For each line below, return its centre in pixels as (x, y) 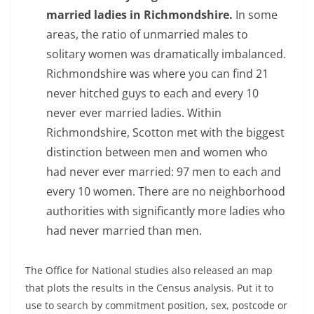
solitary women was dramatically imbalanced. (166, 54)
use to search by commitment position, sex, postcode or (156, 305)
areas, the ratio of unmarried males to (147, 34)
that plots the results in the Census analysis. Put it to (149, 288)
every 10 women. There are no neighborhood (166, 191)
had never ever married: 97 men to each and (164, 172)
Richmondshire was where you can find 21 (157, 74)
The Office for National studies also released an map (149, 270)
